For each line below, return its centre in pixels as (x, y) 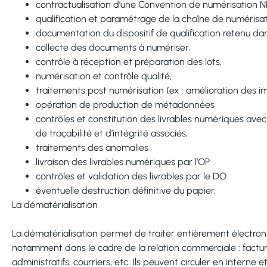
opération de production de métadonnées (125, 104)
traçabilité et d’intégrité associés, (119, 133)
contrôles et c (64, 119)
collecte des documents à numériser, (113, 47)
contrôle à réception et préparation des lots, (129, 61)
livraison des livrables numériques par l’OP (123, 162)
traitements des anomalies (92, 147)
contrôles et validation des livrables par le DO (131, 176)
